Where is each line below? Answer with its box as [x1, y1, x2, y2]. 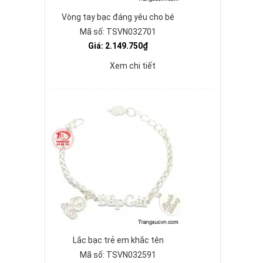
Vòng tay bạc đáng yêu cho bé [62, 12, 174, 22]
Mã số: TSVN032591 [80, 250, 156, 259]
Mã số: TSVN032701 [80, 27, 156, 36]
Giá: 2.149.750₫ [88, 41, 148, 50]
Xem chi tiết [110, 61, 156, 70]
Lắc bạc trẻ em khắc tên [72, 235, 164, 245]
